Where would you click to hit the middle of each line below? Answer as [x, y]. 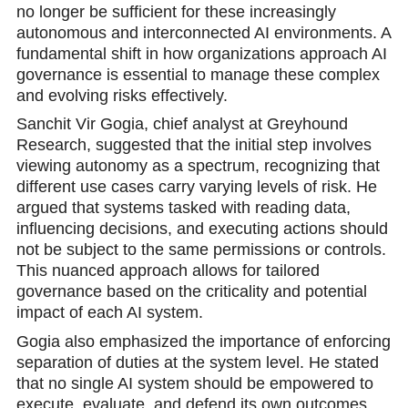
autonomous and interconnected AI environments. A [203, 32]
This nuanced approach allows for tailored [168, 271]
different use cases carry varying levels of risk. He [196, 187]
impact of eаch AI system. [109, 313]
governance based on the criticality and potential [191, 292]
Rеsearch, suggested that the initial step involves [194, 145]
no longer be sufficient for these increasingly [176, 11]
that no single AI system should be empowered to [194, 384]
